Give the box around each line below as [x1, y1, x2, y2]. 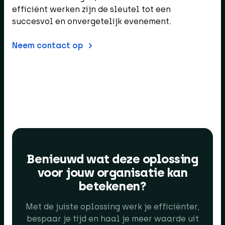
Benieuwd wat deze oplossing [27, 151, 198, 166]
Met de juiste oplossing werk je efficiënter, [26, 201, 199, 211]
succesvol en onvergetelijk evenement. [12, 16, 171, 26]
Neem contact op [12, 40, 83, 50]
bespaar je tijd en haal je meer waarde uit [26, 213, 199, 223]
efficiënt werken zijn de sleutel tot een [12, 4, 171, 14]
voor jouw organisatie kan [37, 165, 188, 180]
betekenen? [78, 178, 147, 193]
